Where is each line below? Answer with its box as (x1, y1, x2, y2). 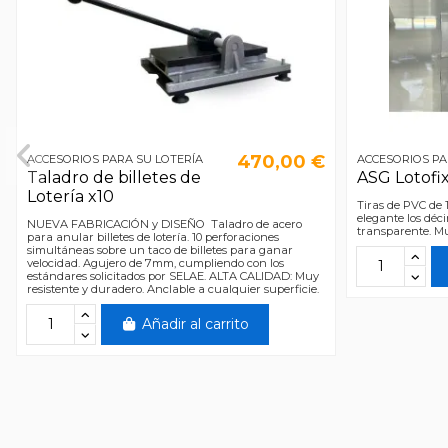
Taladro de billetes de (26, 168, 201, 188)
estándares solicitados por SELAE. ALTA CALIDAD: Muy (26, 268, 319, 283)
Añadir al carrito (142, 314, 249, 333)
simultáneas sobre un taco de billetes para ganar (26, 242, 293, 257)
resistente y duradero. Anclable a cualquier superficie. (26, 281, 325, 296)
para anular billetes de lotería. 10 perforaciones (26, 229, 279, 244)
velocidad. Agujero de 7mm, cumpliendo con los (26, 255, 284, 270)
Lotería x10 (26, 187, 114, 207)
